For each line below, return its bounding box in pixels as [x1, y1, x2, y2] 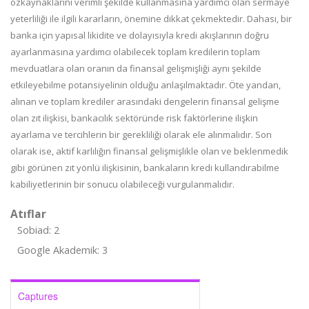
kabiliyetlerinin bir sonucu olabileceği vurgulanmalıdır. [10, 178, 235, 190]
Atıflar [10, 206, 46, 221]
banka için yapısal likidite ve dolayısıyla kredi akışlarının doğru [10, 29, 269, 41]
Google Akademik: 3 [17, 243, 108, 257]
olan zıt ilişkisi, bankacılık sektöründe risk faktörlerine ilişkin [10, 112, 258, 124]
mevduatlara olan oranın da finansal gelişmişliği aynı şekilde [10, 62, 261, 74]
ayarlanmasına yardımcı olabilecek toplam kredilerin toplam [10, 46, 260, 58]
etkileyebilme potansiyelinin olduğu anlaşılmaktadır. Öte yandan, [10, 79, 281, 91]
